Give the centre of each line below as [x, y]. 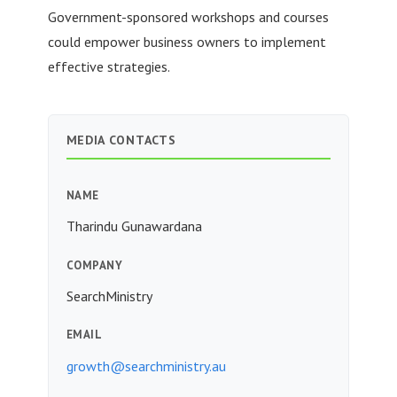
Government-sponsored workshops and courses [188, 16]
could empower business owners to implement [187, 41]
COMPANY [94, 265]
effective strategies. [109, 66]
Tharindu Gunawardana [134, 226]
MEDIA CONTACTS [121, 140]
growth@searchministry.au [146, 366]
